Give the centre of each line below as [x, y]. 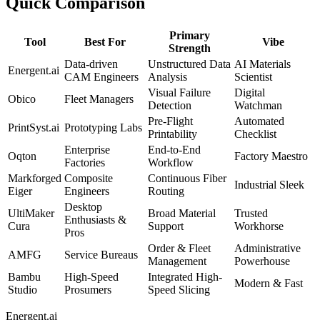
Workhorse [259, 226]
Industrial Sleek [269, 185]
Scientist [253, 77]
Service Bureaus [101, 255]
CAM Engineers [101, 77]
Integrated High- [185, 277]
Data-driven [91, 64]
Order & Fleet [179, 248]
